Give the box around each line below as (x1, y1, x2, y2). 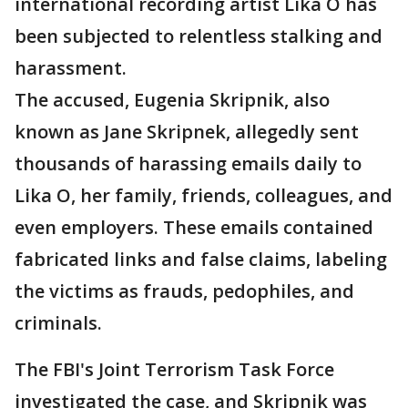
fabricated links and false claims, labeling (15, 247, 387, 271)
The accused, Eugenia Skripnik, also (15, 87, 330, 112)
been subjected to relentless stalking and (15, 24, 382, 48)
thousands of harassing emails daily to (15, 151, 362, 176)
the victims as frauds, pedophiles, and (15, 279, 354, 303)
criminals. (15, 311, 107, 335)
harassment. (15, 56, 127, 80)
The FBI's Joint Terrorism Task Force (15, 357, 334, 382)
